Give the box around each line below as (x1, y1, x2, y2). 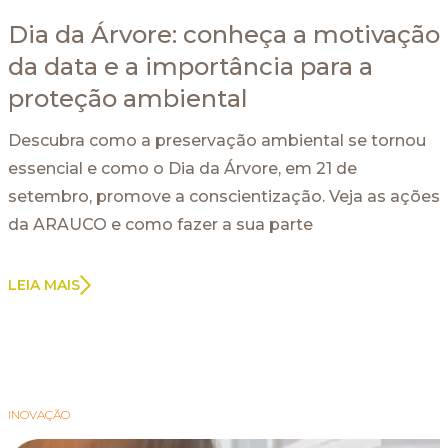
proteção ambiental (8, 83, 248, 113)
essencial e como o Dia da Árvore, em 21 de (8, 158, 357, 178)
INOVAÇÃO (8, 406, 70, 422)
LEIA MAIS (8, 275, 80, 294)
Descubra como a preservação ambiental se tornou (8, 130, 426, 150)
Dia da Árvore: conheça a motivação (8, 19, 440, 49)
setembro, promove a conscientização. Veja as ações (8, 186, 440, 206)
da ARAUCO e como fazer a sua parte (8, 214, 313, 234)
